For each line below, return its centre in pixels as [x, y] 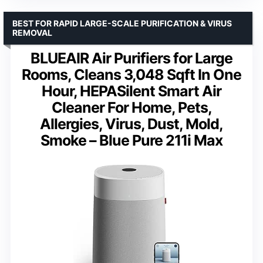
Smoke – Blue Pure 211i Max [131, 140]
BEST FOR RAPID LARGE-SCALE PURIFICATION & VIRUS [122, 23]
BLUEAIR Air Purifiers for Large [131, 58]
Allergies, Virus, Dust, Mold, [131, 124]
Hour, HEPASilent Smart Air [131, 91]
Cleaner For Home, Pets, [131, 107]
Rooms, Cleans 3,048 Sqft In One [131, 74]
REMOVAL [32, 32]
